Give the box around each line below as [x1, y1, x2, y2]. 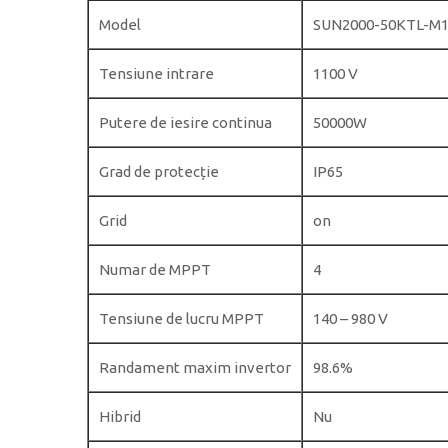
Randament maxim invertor [99, 359, 291, 376]
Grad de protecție [99, 163, 219, 180]
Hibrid [99, 408, 141, 425]
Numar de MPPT [99, 261, 211, 278]
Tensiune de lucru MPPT [99, 310, 264, 327]
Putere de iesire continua [99, 114, 272, 131]
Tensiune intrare [99, 65, 214, 82]
